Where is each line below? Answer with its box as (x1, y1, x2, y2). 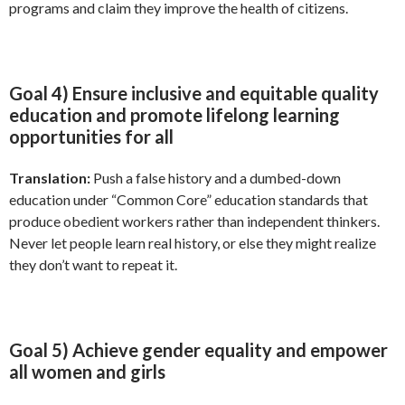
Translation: (9, 169, 90, 187)
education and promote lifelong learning (9, 104, 340, 127)
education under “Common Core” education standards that (9, 191, 368, 209)
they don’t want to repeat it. (9, 256, 177, 274)
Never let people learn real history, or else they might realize (9, 234, 376, 252)
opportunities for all (9, 126, 174, 148)
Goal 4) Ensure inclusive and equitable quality (9, 82, 379, 105)
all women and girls (9, 361, 165, 383)
